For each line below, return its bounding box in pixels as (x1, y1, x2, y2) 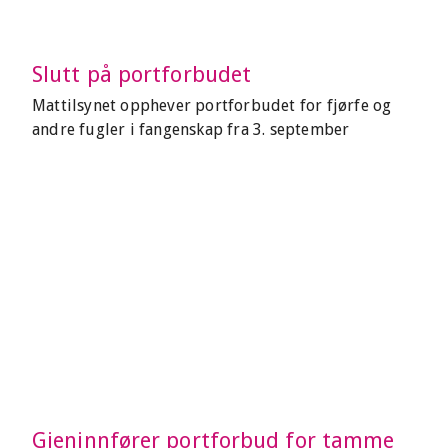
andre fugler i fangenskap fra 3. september (32, 120, 350, 139)
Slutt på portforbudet (32, 62, 252, 87)
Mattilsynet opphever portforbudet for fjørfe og (32, 96, 392, 115)
